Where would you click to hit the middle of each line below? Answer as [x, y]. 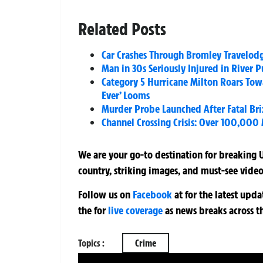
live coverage [134, 210]
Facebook [152, 195]
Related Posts [122, 29]
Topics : [91, 243]
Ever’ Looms [126, 95]
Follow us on [105, 195]
